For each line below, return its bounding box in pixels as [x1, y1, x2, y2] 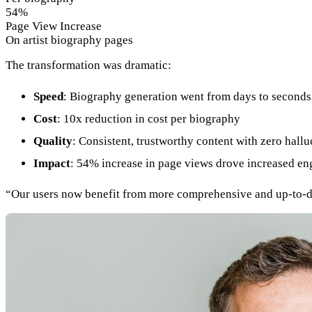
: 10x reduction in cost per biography [57, 111, 240, 125]
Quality [33, 134, 72, 148]
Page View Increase [6, 19, 102, 33]
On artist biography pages [6, 33, 133, 47]
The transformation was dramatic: [6, 58, 171, 72]
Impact [33, 156, 70, 170]
